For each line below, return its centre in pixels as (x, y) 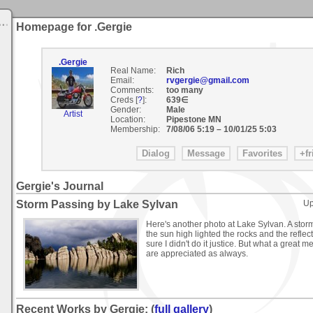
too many (184, 90)
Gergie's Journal (60, 187)
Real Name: (133, 71)
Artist (73, 114)
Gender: (125, 110)
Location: (128, 119)
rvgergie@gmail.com (208, 80)
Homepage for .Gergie (74, 27)
